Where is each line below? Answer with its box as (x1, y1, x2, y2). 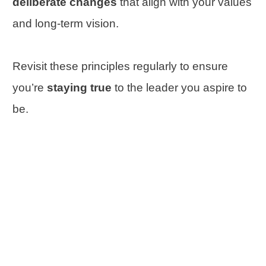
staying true (47, 81, 115, 94)
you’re (12, 81, 47, 94)
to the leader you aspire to (115, 81, 247, 94)
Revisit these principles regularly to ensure (12, 60, 228, 72)
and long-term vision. (12, 17, 119, 30)
